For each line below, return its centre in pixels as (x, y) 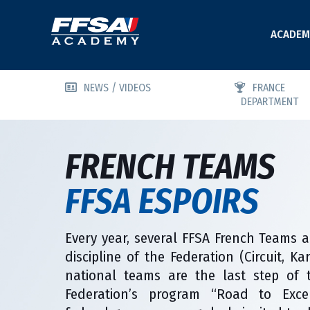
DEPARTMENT (270, 101)
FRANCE (269, 88)
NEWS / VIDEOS (117, 88)
